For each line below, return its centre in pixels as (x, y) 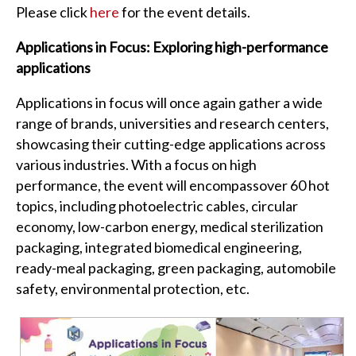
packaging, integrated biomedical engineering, (159, 248)
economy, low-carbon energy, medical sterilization (170, 227)
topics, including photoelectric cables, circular (157, 206)
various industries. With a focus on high (136, 165)
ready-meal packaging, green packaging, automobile (176, 268)
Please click (53, 12)
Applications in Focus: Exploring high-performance (172, 47)
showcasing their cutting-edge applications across (171, 144)
